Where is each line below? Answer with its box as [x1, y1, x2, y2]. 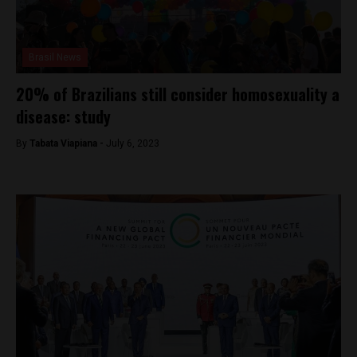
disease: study [16, 104, 111, 128]
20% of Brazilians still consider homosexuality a [16, 82, 339, 106]
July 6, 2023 [106, 138, 159, 149]
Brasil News [29, 52, 81, 63]
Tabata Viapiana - [29, 138, 106, 149]
